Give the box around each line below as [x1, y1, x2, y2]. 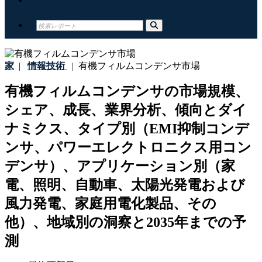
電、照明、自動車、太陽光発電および [5, 177, 245, 193]
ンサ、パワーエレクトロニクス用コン [5, 140, 251, 156]
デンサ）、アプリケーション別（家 [5, 158, 235, 174]
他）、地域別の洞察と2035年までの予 [5, 215, 246, 230]
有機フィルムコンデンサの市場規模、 [5, 84, 249, 99]
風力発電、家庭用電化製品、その [5, 196, 216, 212]
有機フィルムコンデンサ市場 [74, 61, 200, 71]
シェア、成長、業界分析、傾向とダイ [5, 102, 247, 118]
